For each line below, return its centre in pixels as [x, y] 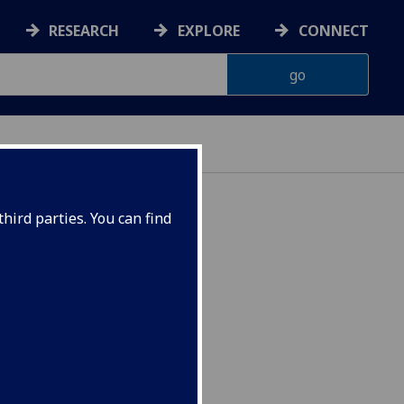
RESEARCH [84, 31]
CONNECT [334, 31]
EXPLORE [209, 31]
